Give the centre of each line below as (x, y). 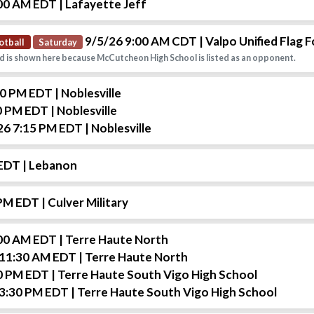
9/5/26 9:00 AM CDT (141, 41)
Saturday (57, 42)
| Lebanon (49, 165)
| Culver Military (84, 202)
